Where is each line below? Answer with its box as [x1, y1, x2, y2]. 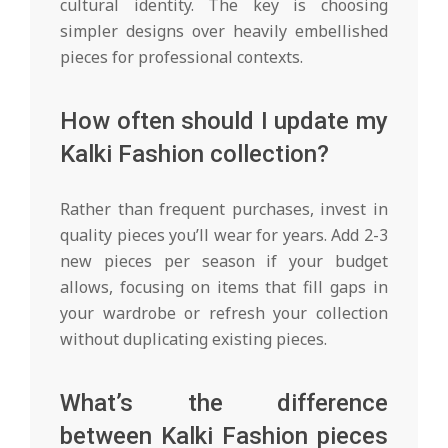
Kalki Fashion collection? [60, 139, 329, 168]
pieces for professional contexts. [60, 45, 303, 68]
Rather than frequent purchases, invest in [60, 197, 388, 220]
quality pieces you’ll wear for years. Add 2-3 [60, 223, 388, 246]
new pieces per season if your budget [60, 249, 388, 272]
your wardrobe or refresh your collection [60, 301, 388, 324]
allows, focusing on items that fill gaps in [60, 275, 388, 298]
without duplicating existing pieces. [60, 327, 327, 350]
